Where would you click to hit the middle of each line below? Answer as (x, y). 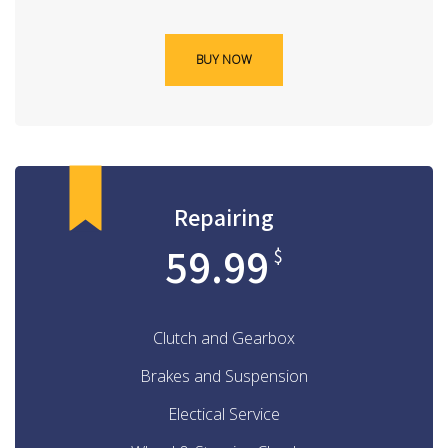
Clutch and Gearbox (224, 338)
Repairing (224, 217)
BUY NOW (224, 59)
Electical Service (224, 414)
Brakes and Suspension (224, 376)
